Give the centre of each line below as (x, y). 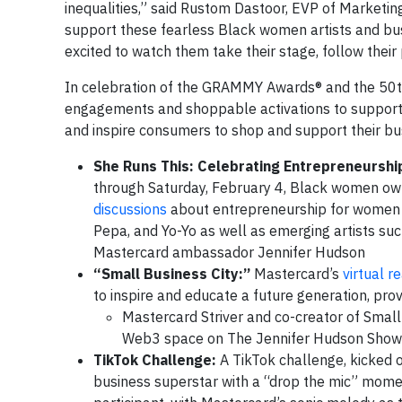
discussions (130, 209)
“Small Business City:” (172, 274)
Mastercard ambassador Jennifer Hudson (229, 252)
